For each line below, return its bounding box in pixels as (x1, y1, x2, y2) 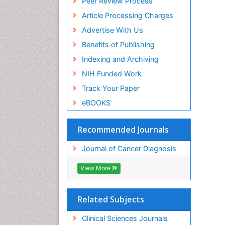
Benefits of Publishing (81, 40, 155, 49)
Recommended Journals (77, 124, 169, 135)
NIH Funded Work (81, 69, 142, 78)
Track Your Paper (81, 83, 140, 92)
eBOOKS (81, 98, 110, 107)
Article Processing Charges (81, 11, 173, 20)
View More (80, 164, 112, 172)
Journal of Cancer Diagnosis (81, 144, 176, 153)
